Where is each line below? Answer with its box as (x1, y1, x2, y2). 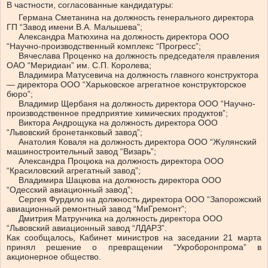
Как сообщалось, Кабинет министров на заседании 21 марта (7, 233, 261, 243)
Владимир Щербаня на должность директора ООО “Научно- (7, 99, 255, 109)
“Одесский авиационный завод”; (7, 185, 133, 195)
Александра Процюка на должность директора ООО (7, 156, 224, 166)
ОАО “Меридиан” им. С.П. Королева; (7, 60, 151, 71)
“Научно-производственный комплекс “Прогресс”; (7, 41, 201, 51)
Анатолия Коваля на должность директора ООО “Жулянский (7, 137, 257, 147)
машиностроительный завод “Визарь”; (7, 147, 156, 157)
